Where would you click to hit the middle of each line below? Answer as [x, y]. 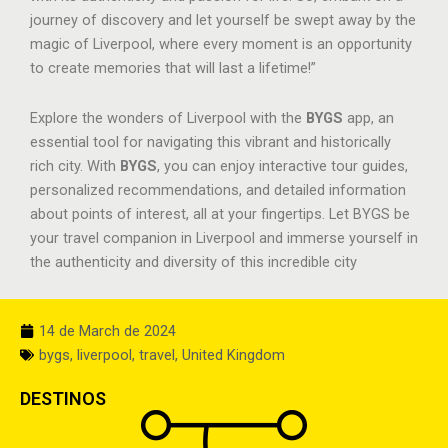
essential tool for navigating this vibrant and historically [210, 141]
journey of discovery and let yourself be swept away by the [223, 20]
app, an [368, 117]
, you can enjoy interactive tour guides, [282, 165]
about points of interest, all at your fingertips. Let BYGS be [220, 213]
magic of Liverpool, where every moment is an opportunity [221, 44]
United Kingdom [233, 355]
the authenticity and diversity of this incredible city [193, 261]
